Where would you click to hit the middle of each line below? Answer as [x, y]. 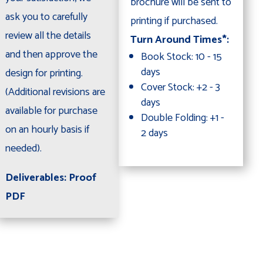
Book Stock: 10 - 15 [181, 57]
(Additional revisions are [55, 92]
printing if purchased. [174, 21]
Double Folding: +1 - [182, 118]
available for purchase [51, 111]
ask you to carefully [46, 17]
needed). [23, 148]
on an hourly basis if [47, 129]
